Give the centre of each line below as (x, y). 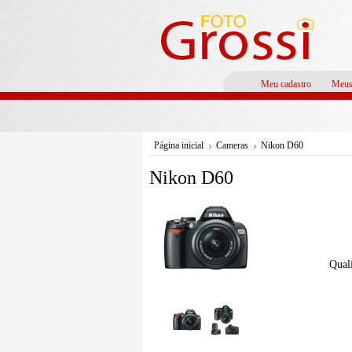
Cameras (232, 145)
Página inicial (179, 145)
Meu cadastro (286, 84)
